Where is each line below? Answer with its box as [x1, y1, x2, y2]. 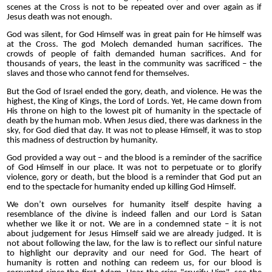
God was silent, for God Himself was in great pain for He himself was [7, 30, 262, 40]
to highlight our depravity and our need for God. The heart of [7, 249, 262, 259]
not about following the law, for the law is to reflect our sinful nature [7, 239, 262, 249]
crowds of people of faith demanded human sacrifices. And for [7, 50, 262, 59]
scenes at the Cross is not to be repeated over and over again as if [7, 2, 262, 12]
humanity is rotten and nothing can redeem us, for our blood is [7, 259, 262, 268]
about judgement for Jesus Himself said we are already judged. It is [7, 229, 262, 239]
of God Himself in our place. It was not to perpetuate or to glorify [7, 163, 262, 172]
